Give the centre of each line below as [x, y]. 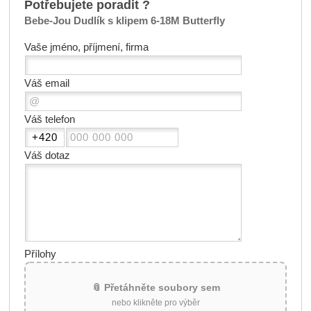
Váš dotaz [47, 155]
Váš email [47, 83]
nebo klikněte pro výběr [155, 302]
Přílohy [40, 254]
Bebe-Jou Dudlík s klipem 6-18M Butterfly [124, 21]
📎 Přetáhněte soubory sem [155, 287]
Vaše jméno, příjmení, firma [86, 47]
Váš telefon [49, 119]
